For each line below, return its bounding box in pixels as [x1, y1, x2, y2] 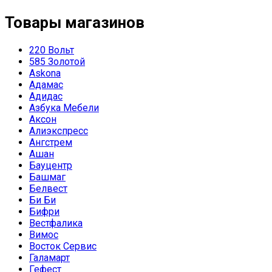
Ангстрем [29, 137, 72, 149]
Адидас [29, 90, 63, 103]
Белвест [29, 183, 67, 195]
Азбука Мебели [29, 102, 99, 114]
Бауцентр [29, 160, 72, 172]
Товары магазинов [5, 13, 144, 32]
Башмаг [29, 171, 66, 183]
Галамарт [29, 252, 70, 264]
